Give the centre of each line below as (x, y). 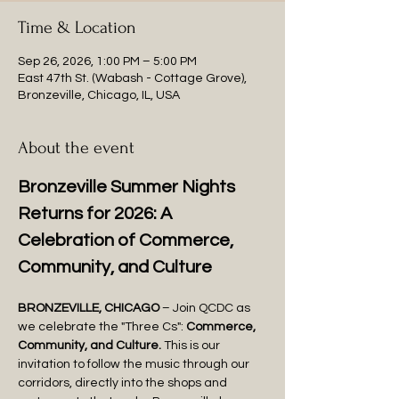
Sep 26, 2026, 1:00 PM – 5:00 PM (107, 61)
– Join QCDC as (206, 308)
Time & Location (77, 28)
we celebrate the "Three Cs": (102, 327)
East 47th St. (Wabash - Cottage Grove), (132, 78)
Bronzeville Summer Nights (128, 187)
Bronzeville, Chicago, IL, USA (99, 95)
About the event (76, 148)
